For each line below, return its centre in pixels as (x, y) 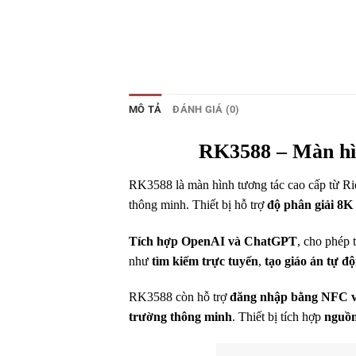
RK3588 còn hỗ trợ (179, 297)
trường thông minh (180, 317)
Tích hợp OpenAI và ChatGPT (213, 241)
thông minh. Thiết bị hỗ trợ (198, 204)
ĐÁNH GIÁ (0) (206, 110)
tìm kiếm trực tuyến (205, 261)
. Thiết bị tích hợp (278, 317)
